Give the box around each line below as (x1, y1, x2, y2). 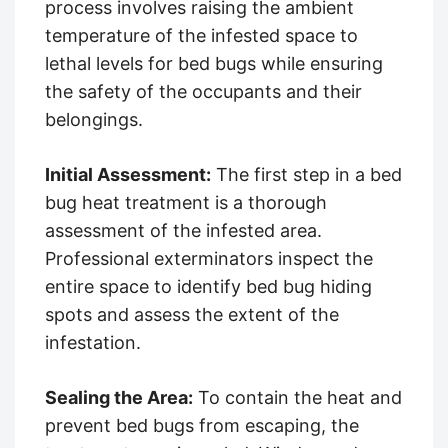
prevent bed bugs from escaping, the (45, 414, 359, 436)
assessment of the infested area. (45, 219, 322, 241)
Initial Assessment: (45, 163, 211, 185)
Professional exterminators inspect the (45, 247, 373, 269)
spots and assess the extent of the (45, 303, 339, 325)
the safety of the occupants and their (45, 80, 362, 102)
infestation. (45, 331, 141, 353)
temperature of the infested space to (45, 24, 358, 46)
